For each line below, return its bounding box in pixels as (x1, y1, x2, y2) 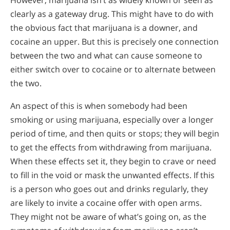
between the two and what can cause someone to (10, 49, 202, 61)
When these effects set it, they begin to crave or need (10, 156, 216, 167)
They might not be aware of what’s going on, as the (10, 211, 206, 223)
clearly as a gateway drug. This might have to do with (10, 8, 214, 20)
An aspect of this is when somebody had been (10, 100, 187, 112)
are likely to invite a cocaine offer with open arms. (10, 197, 202, 209)
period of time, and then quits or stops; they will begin (10, 128, 219, 140)
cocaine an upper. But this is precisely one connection (10, 35, 219, 47)
